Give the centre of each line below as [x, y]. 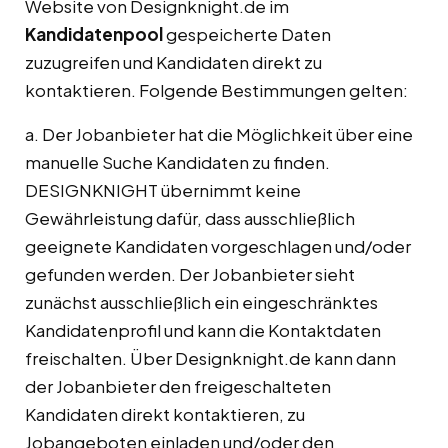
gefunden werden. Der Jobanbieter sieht [190, 274]
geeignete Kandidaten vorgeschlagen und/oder [218, 246]
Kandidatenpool [94, 34]
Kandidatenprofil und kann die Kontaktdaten [203, 330]
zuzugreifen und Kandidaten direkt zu [173, 62]
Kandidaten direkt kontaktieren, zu [165, 414]
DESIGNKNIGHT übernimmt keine [163, 190]
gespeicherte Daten [247, 34]
